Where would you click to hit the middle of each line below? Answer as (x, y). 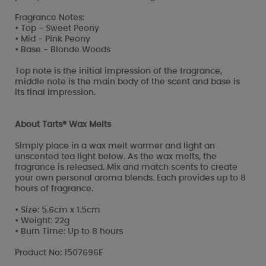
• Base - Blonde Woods (63, 50)
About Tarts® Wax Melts (63, 124)
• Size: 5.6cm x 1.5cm (58, 210)
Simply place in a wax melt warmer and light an (115, 146)
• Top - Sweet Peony (57, 28)
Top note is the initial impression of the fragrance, (118, 71)
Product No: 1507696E (59, 253)
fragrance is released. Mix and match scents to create (126, 167)
